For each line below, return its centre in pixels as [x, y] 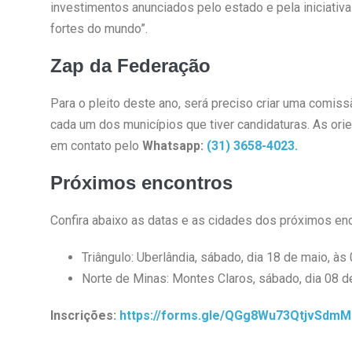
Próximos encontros [141, 182]
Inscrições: [84, 315]
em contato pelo [96, 145]
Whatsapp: [174, 145]
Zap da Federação [130, 65]
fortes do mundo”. [99, 28]
